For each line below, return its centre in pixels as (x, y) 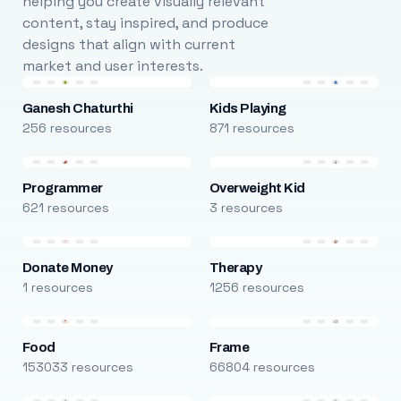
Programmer (62, 188)
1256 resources (256, 287)
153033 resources (77, 367)
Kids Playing (247, 108)
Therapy (235, 268)
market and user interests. (112, 66)
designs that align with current (128, 44)
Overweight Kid (257, 188)
